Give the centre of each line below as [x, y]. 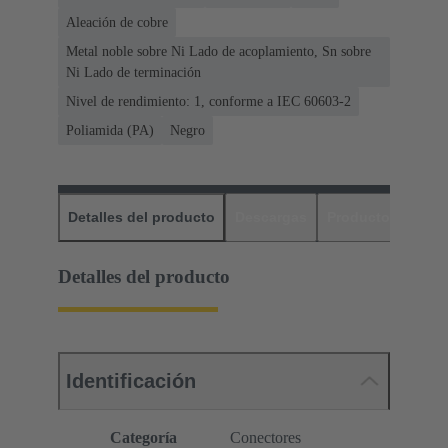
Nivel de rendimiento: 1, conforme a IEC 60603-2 [208, 102]
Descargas [271, 217]
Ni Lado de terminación [133, 73]
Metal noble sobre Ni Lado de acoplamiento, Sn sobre [218, 52]
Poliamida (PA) [110, 131]
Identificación [131, 381]
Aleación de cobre [117, 23]
